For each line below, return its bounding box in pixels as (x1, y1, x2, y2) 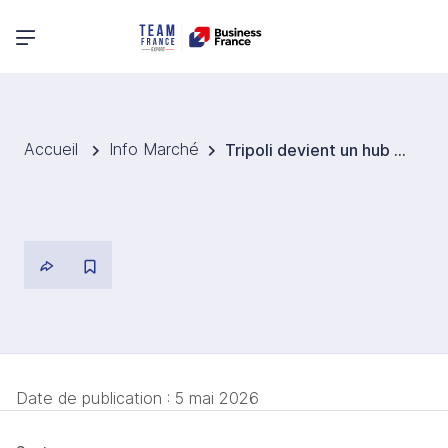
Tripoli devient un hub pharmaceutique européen (394, 140, 406, 161)
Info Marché (109, 139, 199, 160)
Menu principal (15, 24, 134, 45)
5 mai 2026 (175, 388, 259, 408)
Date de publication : (16, 388, 175, 408)
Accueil (24, 139, 83, 160)
